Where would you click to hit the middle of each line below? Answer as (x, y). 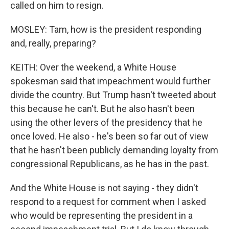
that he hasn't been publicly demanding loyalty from (114, 150)
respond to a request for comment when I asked (108, 202)
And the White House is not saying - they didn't (104, 188)
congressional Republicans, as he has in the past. (110, 164)
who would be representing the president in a (101, 216)
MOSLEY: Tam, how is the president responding (106, 30)
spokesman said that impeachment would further (110, 81)
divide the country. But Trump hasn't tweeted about (113, 95)
